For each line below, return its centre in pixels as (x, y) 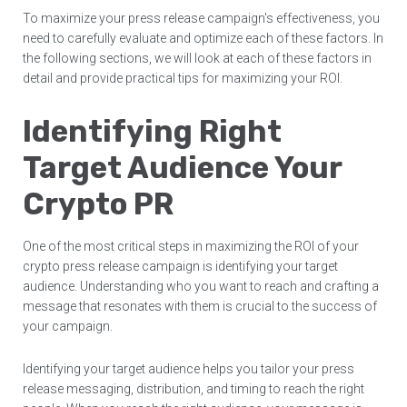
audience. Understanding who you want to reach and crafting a (201, 286)
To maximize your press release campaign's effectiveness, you (202, 19)
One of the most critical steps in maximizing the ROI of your (191, 246)
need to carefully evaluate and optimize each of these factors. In (203, 39)
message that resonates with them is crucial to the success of (200, 306)
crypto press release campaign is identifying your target (181, 266)
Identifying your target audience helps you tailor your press (189, 368)
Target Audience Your (183, 167)
